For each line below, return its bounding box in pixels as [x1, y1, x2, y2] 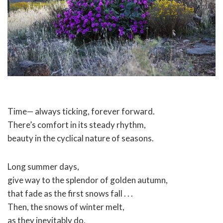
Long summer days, [7, 161, 79, 172]
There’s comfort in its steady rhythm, [7, 119, 146, 130]
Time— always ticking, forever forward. [7, 106, 155, 117]
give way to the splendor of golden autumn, [7, 175, 168, 186]
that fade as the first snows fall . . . [7, 188, 133, 199]
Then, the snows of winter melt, [7, 202, 124, 213]
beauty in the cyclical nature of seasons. [7, 133, 154, 144]
